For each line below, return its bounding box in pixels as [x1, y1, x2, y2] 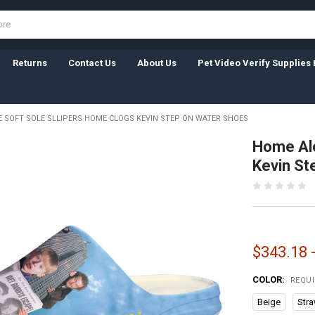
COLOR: [252, 274, 287, 285]
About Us [136, 57, 176, 68]
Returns [12, 57, 47, 68]
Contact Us [67, 57, 116, 68]
